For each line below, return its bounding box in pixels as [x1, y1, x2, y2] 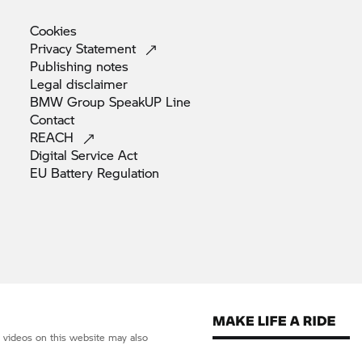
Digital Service [30, 145, 118, 164]
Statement [76, 38, 140, 57]
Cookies [30, 20, 77, 40]
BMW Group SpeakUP [30, 91, 166, 111]
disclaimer [66, 74, 128, 93]
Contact [30, 109, 74, 128]
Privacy [30, 38, 76, 57]
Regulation [97, 162, 159, 182]
